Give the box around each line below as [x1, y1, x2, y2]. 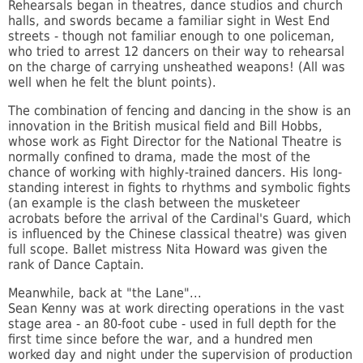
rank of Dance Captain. [8, 257, 148, 273]
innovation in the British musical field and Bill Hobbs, [8, 118, 322, 135]
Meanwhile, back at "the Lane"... [8, 285, 202, 301]
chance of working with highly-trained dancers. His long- [8, 164, 342, 181]
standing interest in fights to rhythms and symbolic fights [8, 180, 351, 196]
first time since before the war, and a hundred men [8, 331, 313, 348]
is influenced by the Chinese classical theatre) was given [8, 226, 347, 242]
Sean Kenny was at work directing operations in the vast [8, 301, 344, 317]
